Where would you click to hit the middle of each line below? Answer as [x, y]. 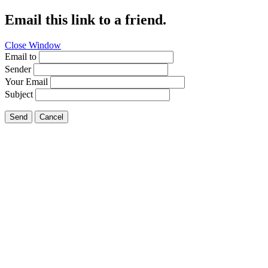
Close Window [33, 45]
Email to [21, 56]
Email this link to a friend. [86, 19]
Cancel [51, 117]
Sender [18, 69]
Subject [19, 94]
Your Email [26, 81]
